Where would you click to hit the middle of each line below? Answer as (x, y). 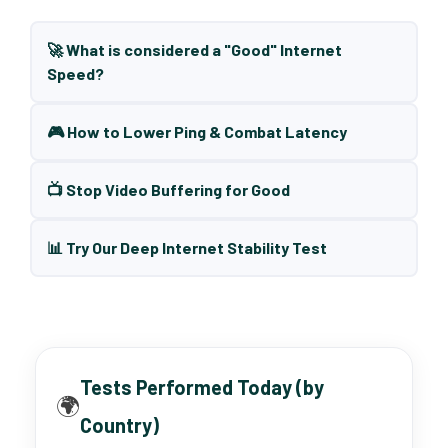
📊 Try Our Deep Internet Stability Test (187, 247)
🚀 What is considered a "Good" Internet (194, 49)
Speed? (75, 73)
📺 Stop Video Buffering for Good (168, 189)
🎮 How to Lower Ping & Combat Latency (197, 131)
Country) (119, 425)
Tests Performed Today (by (202, 387)
